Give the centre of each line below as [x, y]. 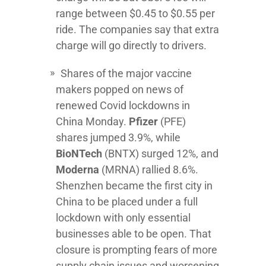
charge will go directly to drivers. [132, 45]
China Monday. [92, 121]
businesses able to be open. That [134, 234]
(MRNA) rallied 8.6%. [150, 170]
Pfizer [145, 121]
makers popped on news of [120, 89]
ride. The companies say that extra [137, 29]
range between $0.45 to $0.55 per [135, 13]
